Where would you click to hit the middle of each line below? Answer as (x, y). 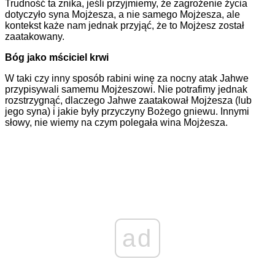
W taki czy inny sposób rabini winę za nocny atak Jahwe (127, 79)
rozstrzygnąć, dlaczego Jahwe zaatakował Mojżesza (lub (128, 101)
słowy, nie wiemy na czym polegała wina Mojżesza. (116, 123)
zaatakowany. (35, 37)
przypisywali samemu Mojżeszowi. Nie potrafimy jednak (126, 90)
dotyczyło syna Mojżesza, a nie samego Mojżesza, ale (122, 15)
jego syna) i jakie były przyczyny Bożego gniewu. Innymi (127, 112)
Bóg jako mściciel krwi (57, 58)
